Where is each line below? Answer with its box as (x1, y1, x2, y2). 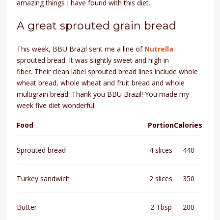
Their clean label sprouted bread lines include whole (34, 66, 198, 76)
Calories (174, 120, 203, 130)
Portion (148, 120, 174, 130)
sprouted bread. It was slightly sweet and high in (17, 55, 169, 65)
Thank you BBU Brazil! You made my (72, 89, 190, 99)
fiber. (17, 66, 35, 76)
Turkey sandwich (17, 173, 70, 183)
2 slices (149, 173, 173, 183)
